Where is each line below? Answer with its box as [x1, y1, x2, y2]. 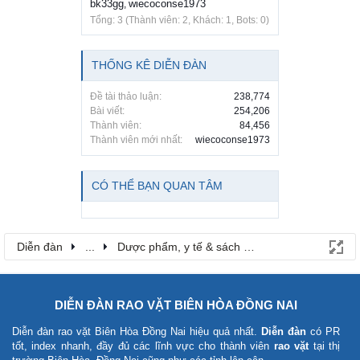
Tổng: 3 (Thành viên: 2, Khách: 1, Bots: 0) [90, 14, 269, 26]
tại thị [309, 339, 341, 352]
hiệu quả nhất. [186, 325, 261, 337]
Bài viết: [90, 104, 125, 117]
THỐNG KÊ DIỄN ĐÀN [92, 58, 207, 72]
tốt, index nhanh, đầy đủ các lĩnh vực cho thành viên [12, 339, 274, 352]
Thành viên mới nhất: [90, 133, 182, 145]
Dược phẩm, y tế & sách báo [117, 239, 263, 253]
